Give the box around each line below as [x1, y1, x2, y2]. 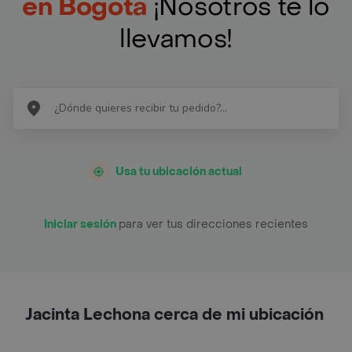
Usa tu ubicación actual [115, 163, 242, 179]
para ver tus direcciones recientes [119, 216, 308, 232]
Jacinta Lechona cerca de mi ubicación [25, 304, 324, 325]
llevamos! [119, 22, 233, 56]
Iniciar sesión [44, 216, 119, 232]
